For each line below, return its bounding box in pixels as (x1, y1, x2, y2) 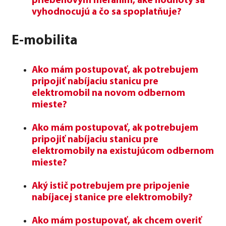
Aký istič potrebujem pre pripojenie (32, 181, 190, 191)
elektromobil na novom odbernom (32, 88, 185, 98)
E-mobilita (12, 34, 78, 48)
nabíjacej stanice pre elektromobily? (32, 193, 193, 203)
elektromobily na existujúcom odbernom (32, 146, 214, 156)
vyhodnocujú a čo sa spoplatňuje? (32, 7, 182, 17)
